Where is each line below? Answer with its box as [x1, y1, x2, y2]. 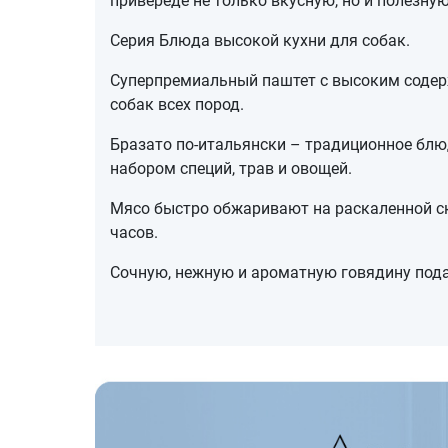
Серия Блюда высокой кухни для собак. [109, 30, 410, 50]
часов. [109, 222, 158, 242]
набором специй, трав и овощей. [109, 158, 352, 178]
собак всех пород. [109, 94, 244, 114]
